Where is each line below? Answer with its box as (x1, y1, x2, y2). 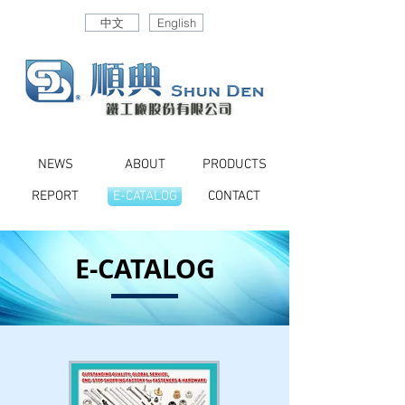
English (156, 15, 196, 30)
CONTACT (208, 188, 260, 204)
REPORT (32, 188, 79, 204)
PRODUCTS (202, 156, 267, 173)
